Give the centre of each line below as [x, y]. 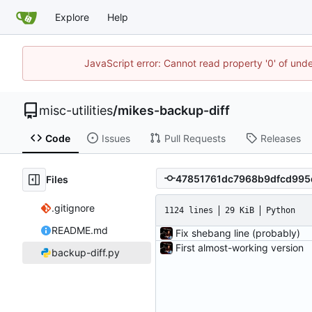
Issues [116, 138]
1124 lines [189, 210]
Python [281, 210]
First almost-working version [240, 248]
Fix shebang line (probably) [238, 233]
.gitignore [73, 208]
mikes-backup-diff [174, 110]
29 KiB [240, 210]
